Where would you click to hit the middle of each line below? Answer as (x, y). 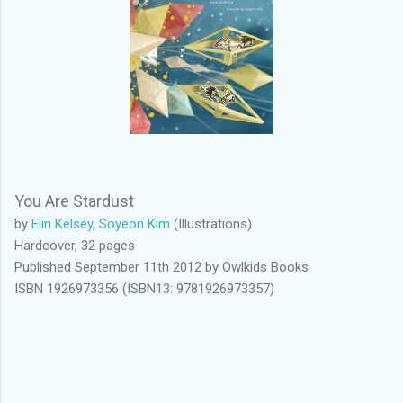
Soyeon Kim (134, 224)
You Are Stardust (74, 201)
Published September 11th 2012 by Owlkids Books (161, 267)
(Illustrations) (211, 224)
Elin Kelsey (62, 224)
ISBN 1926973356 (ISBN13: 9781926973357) (144, 288)
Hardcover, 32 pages (75, 245)
